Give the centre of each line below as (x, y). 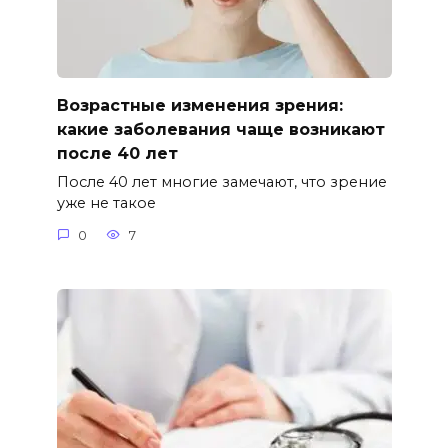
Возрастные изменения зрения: (199, 105)
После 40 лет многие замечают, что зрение (221, 182)
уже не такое (106, 203)
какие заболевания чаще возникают (220, 129)
